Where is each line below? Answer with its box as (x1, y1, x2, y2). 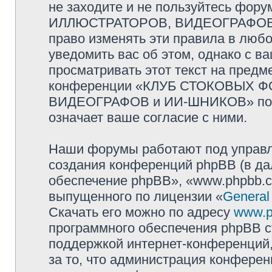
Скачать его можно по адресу (49, 205, 234, 220)
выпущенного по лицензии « (49, 189, 223, 204)
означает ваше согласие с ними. (49, 110, 247, 125)
